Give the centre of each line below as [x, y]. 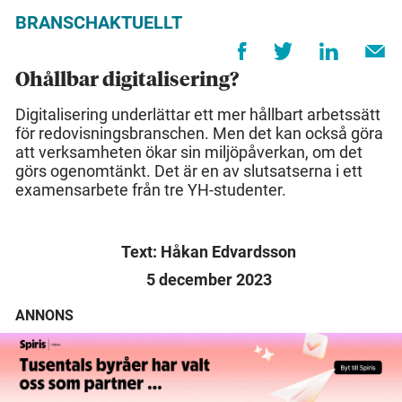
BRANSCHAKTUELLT [99, 23]
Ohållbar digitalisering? [127, 81]
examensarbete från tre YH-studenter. [151, 190]
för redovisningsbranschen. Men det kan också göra [199, 134]
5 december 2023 [209, 280]
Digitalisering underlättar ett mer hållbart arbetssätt [198, 115]
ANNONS [44, 316]
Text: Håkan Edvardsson [209, 252]
